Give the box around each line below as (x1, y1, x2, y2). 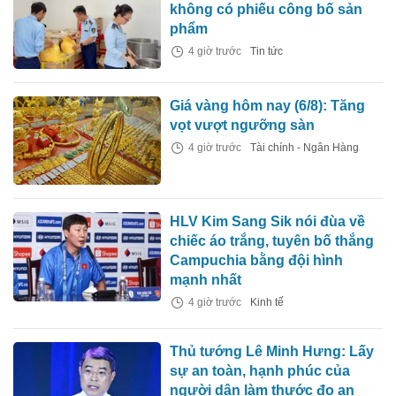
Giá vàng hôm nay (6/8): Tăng (170, 98, 366, 114)
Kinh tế (250, 296, 285, 309)
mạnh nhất (170, 272, 242, 288)
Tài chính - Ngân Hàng (250, 141, 360, 155)
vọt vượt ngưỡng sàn (170, 118, 316, 133)
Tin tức (250, 44, 284, 57)
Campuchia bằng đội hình (170, 253, 344, 269)
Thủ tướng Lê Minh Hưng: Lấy (170, 344, 375, 360)
